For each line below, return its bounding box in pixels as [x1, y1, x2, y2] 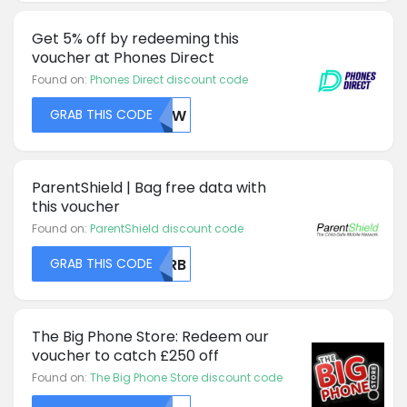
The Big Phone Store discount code [90, 369, 283, 385]
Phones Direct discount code [90, 71, 248, 87]
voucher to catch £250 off [32, 344, 219, 366]
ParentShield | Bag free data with [32, 176, 266, 198]
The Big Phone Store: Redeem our [32, 325, 269, 347]
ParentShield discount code [90, 220, 243, 236]
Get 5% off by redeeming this [32, 27, 239, 49]
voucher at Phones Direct [32, 46, 214, 68]
